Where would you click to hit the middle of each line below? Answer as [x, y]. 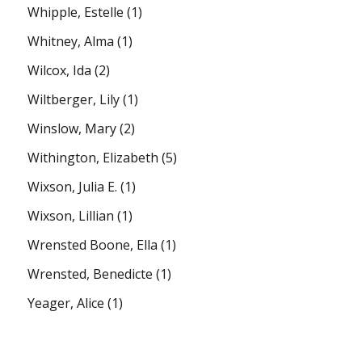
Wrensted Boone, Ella [93, 244]
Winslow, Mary [72, 128]
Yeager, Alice [66, 303]
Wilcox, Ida [60, 70]
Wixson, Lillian [71, 215]
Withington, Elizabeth [93, 157]
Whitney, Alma [71, 41]
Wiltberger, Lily [74, 99]
